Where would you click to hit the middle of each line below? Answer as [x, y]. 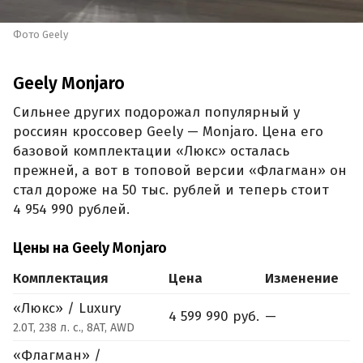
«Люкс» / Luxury [69, 309]
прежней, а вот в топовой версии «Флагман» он [180, 170]
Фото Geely [41, 35]
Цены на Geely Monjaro [90, 248]
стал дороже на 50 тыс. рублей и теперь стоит [171, 190]
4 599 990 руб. [214, 317]
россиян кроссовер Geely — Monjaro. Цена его [168, 131]
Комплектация [61, 279]
